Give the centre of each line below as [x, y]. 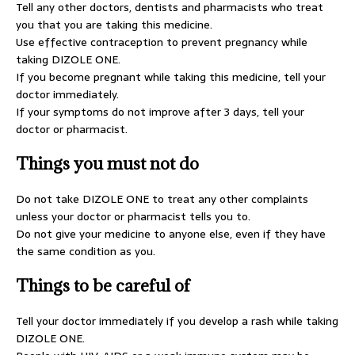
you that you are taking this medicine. [114, 25]
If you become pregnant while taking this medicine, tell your [171, 77]
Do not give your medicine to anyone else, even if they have [171, 234]
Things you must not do [107, 164]
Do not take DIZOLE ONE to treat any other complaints [162, 199]
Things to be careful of [103, 286]
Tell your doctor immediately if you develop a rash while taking [177, 321]
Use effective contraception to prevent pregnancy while [162, 42]
